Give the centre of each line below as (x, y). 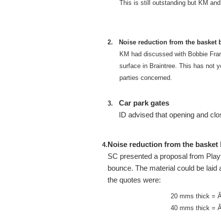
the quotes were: (134, 180)
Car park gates (144, 103)
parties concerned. (146, 77)
